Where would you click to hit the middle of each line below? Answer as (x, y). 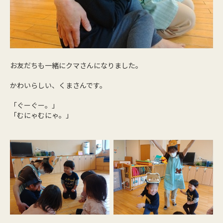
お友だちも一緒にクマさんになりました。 (76, 65)
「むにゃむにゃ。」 (41, 115)
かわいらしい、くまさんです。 (58, 85)
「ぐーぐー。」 (34, 105)
